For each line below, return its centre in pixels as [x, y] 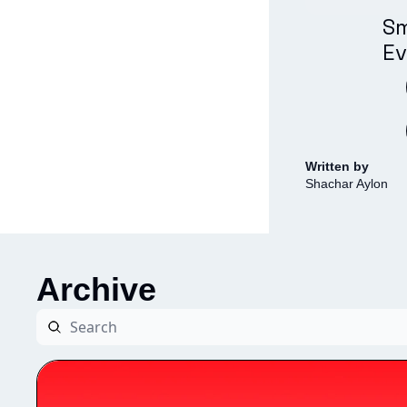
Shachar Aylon [347, 184]
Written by [339, 167]
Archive [96, 289]
